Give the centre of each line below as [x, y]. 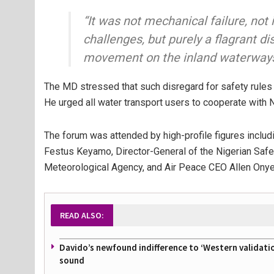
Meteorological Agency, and [104, 167]
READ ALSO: [82, 215]
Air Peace [185, 167]
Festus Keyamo [78, 151]
